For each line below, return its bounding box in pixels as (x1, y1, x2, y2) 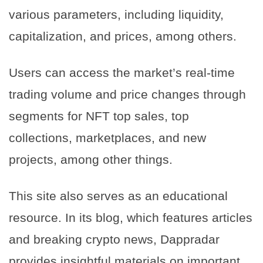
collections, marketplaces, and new (9, 131, 206, 145)
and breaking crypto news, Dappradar (9, 232, 220, 247)
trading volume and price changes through (9, 87, 246, 102)
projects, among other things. (9, 153, 173, 167)
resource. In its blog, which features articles (9, 211, 252, 225)
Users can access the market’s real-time (9, 66, 235, 80)
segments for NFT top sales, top (9, 109, 189, 123)
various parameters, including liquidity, (9, 8, 224, 22)
